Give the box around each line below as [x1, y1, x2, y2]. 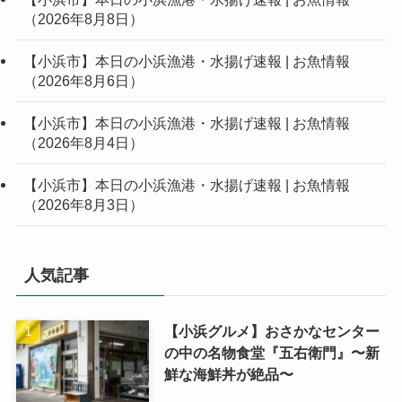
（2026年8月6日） [22, 72, 144, 89]
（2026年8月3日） [22, 197, 144, 214]
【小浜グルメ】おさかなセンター [163, 323, 380, 340]
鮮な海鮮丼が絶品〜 [163, 366, 293, 383]
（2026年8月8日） [22, 10, 144, 27]
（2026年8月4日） [22, 134, 144, 151]
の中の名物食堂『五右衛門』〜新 [163, 345, 380, 362]
